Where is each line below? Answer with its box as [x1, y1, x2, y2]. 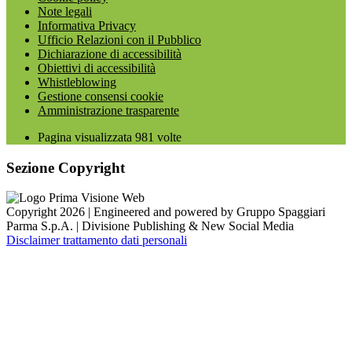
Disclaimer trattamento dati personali [6, 233, 187, 247]
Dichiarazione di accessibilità [38, 46, 181, 60]
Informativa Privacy [38, 18, 136, 32]
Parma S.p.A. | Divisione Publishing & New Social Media [6, 219, 294, 233]
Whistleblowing [38, 75, 116, 89]
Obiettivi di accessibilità [38, 60, 156, 75]
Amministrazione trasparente [38, 103, 179, 117]
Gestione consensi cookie [38, 89, 163, 103]
